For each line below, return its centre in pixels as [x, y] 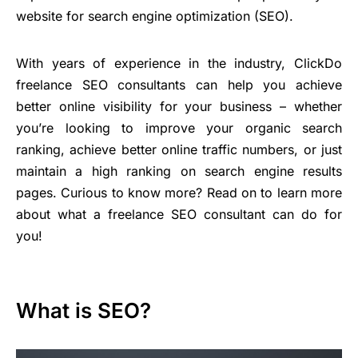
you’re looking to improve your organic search [179, 128]
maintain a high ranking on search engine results [179, 171]
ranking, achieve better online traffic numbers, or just [179, 150]
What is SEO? [84, 311]
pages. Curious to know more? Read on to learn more [179, 193]
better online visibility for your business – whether [179, 107]
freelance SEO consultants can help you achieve [179, 85]
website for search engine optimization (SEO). [155, 16]
